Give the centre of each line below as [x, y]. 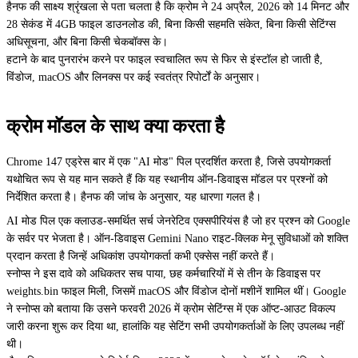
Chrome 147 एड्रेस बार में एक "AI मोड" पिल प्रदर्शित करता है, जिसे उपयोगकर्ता [169, 162]
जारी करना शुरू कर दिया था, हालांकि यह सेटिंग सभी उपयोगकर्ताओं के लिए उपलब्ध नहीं [175, 326]
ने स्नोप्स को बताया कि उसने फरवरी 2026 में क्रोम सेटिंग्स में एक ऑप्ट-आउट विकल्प [171, 309]
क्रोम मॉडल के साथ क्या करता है [115, 126]
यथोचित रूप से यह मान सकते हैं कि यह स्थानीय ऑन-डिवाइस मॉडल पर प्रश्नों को [167, 179]
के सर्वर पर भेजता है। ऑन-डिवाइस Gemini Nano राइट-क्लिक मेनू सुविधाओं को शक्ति [177, 239]
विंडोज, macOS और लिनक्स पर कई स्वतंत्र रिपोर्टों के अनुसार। [133, 77]
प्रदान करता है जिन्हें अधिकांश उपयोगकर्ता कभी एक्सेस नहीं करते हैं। [141, 256]
